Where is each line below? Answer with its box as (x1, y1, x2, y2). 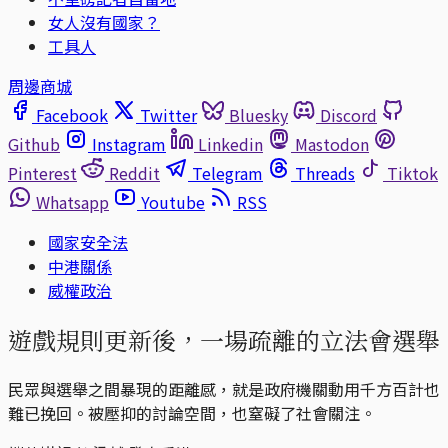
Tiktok (387, 161, 438, 185)
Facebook (36, 103, 108, 127)
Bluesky (229, 103, 288, 127)
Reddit (109, 161, 160, 185)
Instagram (92, 132, 166, 156)
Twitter (140, 103, 197, 127)
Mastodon (295, 132, 369, 156)
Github (8, 132, 60, 156)
